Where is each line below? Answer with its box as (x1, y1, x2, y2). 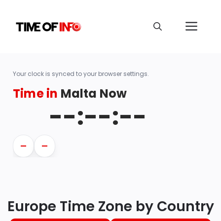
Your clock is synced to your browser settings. (13, 69, 149, 78)
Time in (13, 85, 61, 102)
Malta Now (60, 85, 127, 102)
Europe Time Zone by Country (7, 197, 214, 217)
